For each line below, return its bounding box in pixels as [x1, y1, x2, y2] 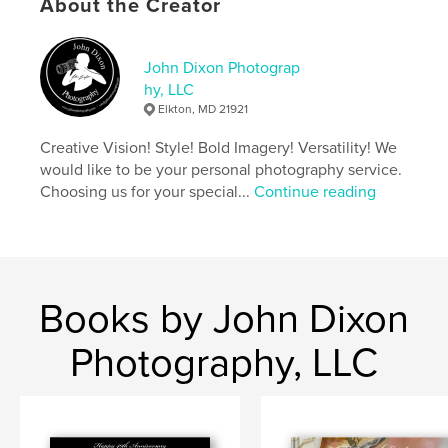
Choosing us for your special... [40, 182, 255, 203]
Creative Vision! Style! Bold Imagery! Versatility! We [40, 138, 398, 159]
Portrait [56, 44, 92, 62]
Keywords [40, 13, 112, 34]
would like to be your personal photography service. [40, 160, 403, 181]
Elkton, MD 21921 [158, 102, 249, 117]
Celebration [141, 44, 198, 62]
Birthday [247, 44, 288, 62]
